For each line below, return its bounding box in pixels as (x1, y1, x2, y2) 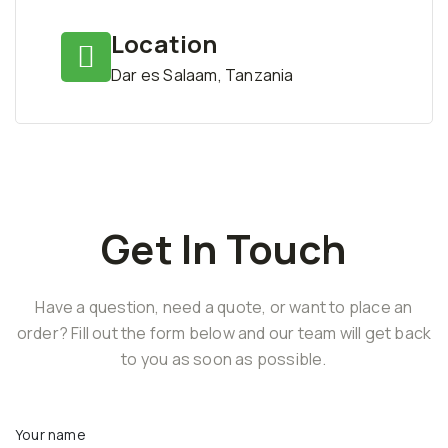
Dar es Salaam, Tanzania (111, 63, 294, 86)
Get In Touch (101, 220, 347, 276)
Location (111, 26, 218, 60)
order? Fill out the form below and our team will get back (16, 321, 432, 344)
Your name (15, 424, 86, 444)
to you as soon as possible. (121, 347, 327, 370)
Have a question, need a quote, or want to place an (35, 295, 413, 318)
